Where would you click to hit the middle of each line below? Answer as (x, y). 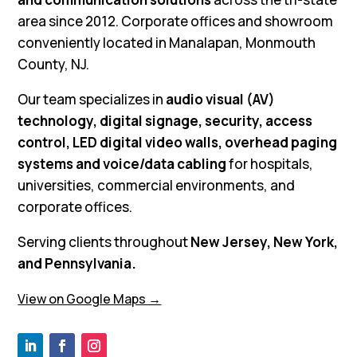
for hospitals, (270, 163)
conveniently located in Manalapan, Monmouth (167, 42)
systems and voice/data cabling (122, 163)
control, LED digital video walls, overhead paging (178, 142)
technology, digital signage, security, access (165, 120)
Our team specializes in (92, 99)
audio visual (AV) (221, 99)
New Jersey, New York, (265, 241)
